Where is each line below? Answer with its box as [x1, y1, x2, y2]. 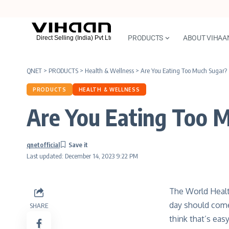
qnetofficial [27, 140, 60, 149]
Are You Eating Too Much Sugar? [141, 66, 227, 75]
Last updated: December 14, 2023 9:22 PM [27, 152, 138, 160]
